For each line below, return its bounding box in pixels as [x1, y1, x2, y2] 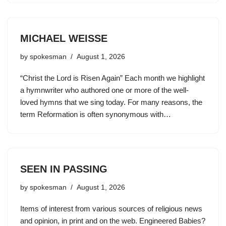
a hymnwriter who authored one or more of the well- [20, 86, 189, 95]
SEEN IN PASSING [20, 163, 107, 175]
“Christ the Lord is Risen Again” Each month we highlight [20, 74, 205, 83]
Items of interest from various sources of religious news [20, 204, 202, 213]
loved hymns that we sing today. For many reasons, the [20, 98, 202, 107]
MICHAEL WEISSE [20, 33, 107, 44]
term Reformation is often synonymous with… [20, 110, 173, 119]
